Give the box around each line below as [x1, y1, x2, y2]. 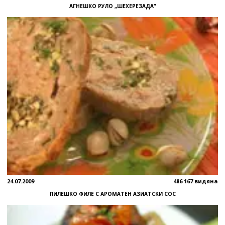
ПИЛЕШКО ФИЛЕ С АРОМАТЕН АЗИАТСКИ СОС [49, 190, 176, 197]
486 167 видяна [173, 177, 218, 185]
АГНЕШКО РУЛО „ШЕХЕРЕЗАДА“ [69, 2, 156, 10]
